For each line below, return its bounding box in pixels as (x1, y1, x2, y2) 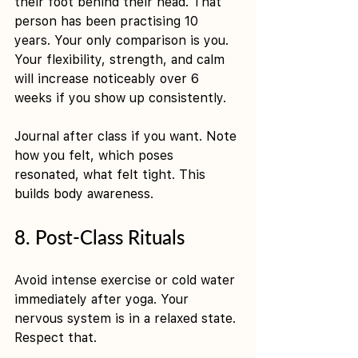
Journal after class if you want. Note (14, 128, 241, 144)
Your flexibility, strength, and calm (14, 51, 229, 67)
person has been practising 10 (14, 13, 202, 29)
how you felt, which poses (14, 147, 177, 163)
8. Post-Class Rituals (14, 225, 185, 249)
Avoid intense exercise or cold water (14, 272, 239, 288)
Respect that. (14, 329, 97, 345)
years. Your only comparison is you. (14, 32, 233, 48)
